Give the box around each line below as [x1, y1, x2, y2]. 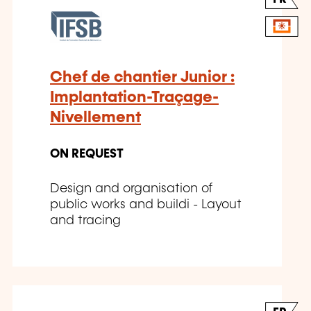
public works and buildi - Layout [50, 199, 242, 212]
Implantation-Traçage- [50, 90, 219, 106]
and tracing [50, 215, 121, 228]
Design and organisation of [50, 183, 213, 196]
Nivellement [50, 110, 141, 126]
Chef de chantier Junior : [50, 69, 235, 86]
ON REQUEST [50, 148, 124, 161]
